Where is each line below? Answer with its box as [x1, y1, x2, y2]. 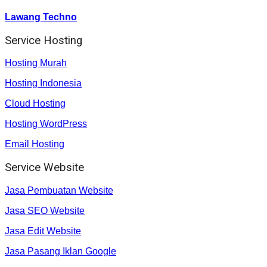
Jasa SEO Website [5, 205, 85, 216]
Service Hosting [5, 33, 82, 47]
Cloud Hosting [5, 98, 66, 109]
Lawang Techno [5, 12, 77, 23]
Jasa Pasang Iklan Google [5, 246, 116, 256]
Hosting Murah [5, 58, 67, 69]
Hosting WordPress [5, 119, 87, 129]
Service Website [5, 161, 84, 175]
